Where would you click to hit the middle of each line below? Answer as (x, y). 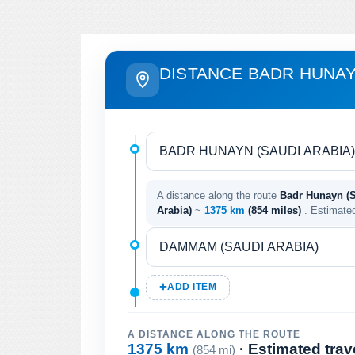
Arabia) (174, 210)
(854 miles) (276, 210)
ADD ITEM (192, 286)
